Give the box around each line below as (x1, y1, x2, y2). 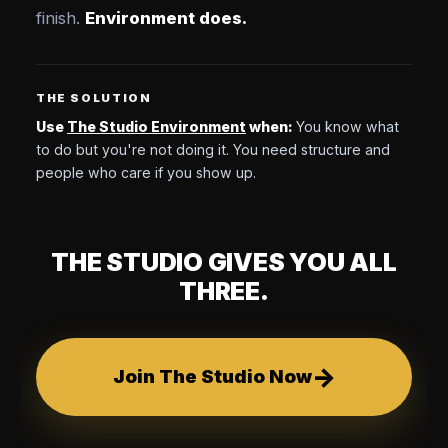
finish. (36, 8, 85, 29)
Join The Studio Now (112, 365, 312, 388)
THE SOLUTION (36, 91, 152, 106)
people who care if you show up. (36, 163, 256, 181)
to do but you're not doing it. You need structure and (36, 140, 390, 158)
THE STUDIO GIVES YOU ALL (51, 246, 397, 277)
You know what (296, 117, 399, 135)
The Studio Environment (67, 117, 246, 135)
